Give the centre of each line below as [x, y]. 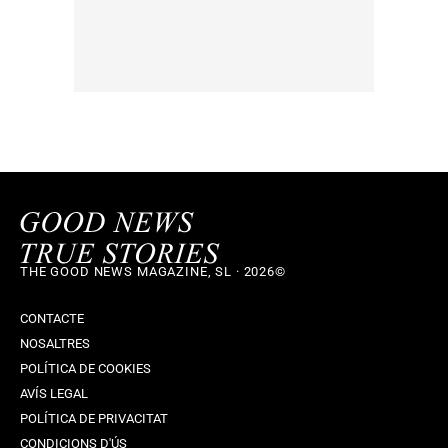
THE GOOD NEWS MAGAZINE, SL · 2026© [153, 271]
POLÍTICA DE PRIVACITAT [94, 418]
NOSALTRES [55, 343]
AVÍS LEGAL [54, 393]
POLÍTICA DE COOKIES [85, 368]
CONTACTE [52, 318]
